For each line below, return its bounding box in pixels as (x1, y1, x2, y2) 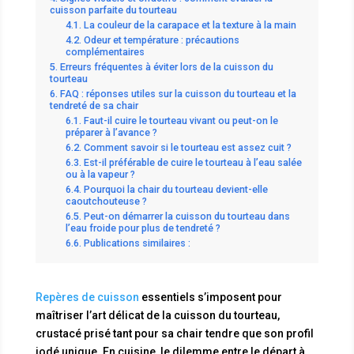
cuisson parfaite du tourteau (49, 3, 177, 16)
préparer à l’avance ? (65, 126, 157, 138)
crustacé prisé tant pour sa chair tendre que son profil (35, 326, 314, 340)
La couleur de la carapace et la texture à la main (83, 18, 296, 31)
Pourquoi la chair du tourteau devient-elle (83, 183, 268, 195)
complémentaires (65, 45, 145, 58)
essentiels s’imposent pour (138, 290, 282, 303)
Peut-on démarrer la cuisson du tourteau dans (83, 209, 290, 222)
